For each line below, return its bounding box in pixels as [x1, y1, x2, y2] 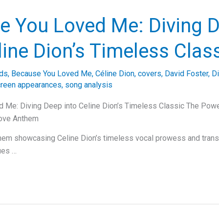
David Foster [165, 68, 208, 78]
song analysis [65, 80, 112, 89]
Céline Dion [95, 68, 134, 78]
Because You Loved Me [11, 68, 92, 78]
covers [138, 68, 161, 78]
